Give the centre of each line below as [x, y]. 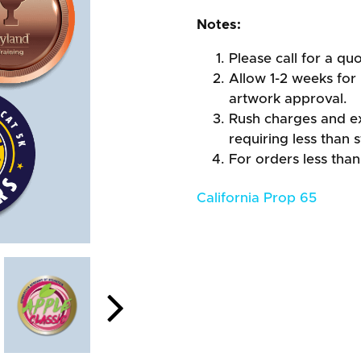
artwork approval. [288, 99]
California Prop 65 [257, 198]
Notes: [219, 25]
